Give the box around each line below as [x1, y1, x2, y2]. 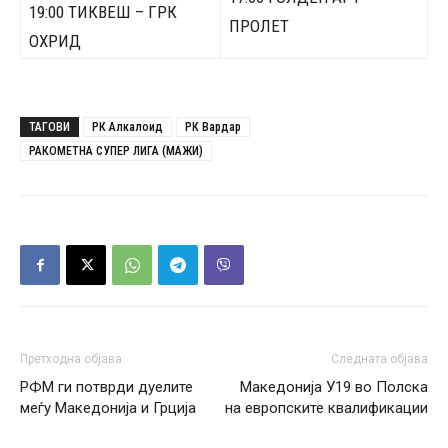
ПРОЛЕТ [229, 16, 289, 36]
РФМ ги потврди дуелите [20, 378, 193, 396]
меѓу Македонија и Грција [20, 399, 196, 417]
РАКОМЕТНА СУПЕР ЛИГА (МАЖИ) [29, 144, 203, 158]
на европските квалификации [225, 399, 428, 417]
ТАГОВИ [29, 120, 70, 134]
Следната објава [331, 352, 428, 366]
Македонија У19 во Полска [240, 378, 428, 396]
